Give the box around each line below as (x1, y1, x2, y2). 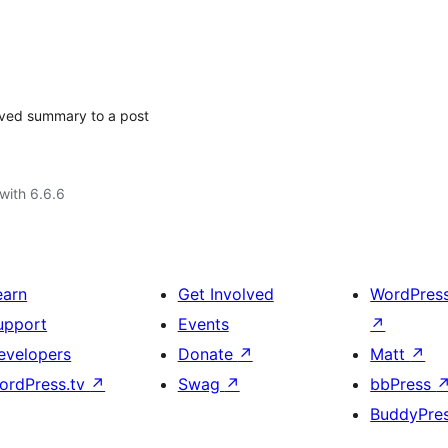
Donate (177, 344, 238, 364)
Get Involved (177, 284, 274, 304)
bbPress (370, 374, 437, 394)
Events (177, 314, 229, 334)
